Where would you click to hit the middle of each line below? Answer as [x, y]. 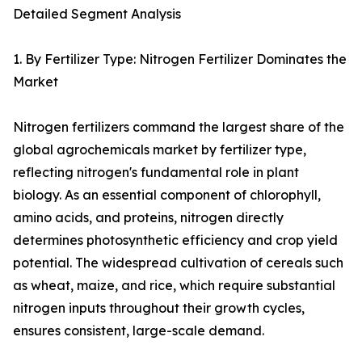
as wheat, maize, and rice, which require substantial [174, 286]
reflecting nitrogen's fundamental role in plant [156, 173]
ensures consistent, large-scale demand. [139, 331]
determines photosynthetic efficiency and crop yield [175, 240]
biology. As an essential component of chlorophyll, [167, 195]
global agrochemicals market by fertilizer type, [160, 150]
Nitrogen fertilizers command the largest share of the [179, 127]
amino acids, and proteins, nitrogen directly [148, 218]
